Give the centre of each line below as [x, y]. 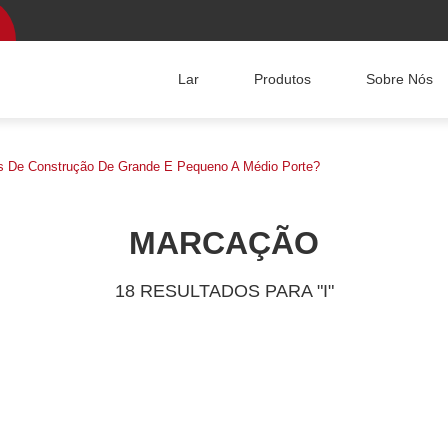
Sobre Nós [399, 80]
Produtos [282, 80]
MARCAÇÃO [224, 243]
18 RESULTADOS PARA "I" [224, 290]
